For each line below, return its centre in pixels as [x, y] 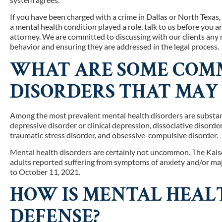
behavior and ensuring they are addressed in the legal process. [115, 47]
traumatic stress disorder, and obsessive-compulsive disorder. [114, 135]
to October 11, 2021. [45, 171]
